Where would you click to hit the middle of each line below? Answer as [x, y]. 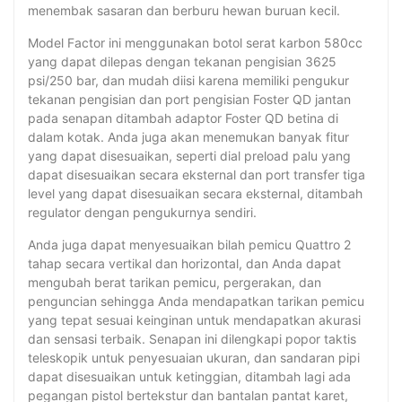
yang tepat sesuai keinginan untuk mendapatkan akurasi [194, 320]
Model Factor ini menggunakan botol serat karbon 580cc [195, 43]
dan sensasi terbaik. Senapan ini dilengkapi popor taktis [192, 339]
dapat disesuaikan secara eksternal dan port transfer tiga [197, 175]
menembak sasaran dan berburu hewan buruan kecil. [184, 11]
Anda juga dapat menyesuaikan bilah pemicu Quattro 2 [189, 245]
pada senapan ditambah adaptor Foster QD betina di [183, 118]
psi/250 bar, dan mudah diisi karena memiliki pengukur [188, 81]
